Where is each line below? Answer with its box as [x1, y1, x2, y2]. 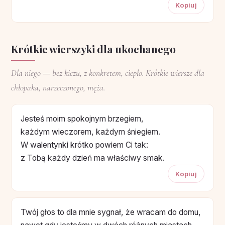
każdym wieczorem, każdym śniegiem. [21, 127, 160, 137]
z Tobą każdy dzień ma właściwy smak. [21, 153, 165, 163]
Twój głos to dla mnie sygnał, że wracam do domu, [21, 207, 201, 217]
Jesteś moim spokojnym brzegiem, [21, 114, 144, 124]
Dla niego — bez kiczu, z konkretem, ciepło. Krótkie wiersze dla [11, 67, 204, 78]
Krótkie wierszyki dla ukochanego [11, 41, 176, 56]
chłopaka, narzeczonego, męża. [11, 82, 105, 93]
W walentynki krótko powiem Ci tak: [21, 140, 148, 150]
